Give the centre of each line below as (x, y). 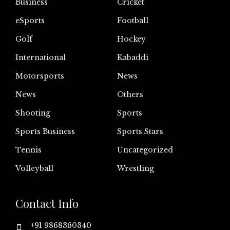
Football (133, 20)
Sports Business (45, 131)
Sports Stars (140, 131)
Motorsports (40, 76)
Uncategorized (145, 150)
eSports (30, 20)
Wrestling (136, 168)
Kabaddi (133, 57)
